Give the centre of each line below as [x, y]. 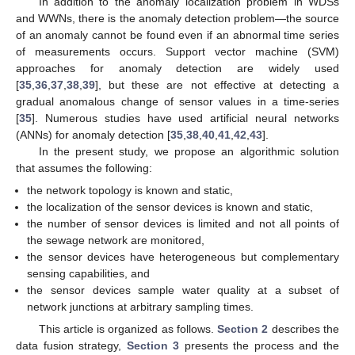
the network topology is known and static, [130, 190]
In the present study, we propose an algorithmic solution [189, 151]
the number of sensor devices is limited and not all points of [183, 223]
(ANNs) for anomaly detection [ [93, 134]
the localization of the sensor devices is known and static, [170, 206]
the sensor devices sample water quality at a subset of [183, 290]
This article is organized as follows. [128, 328]
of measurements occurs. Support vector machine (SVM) [177, 51]
